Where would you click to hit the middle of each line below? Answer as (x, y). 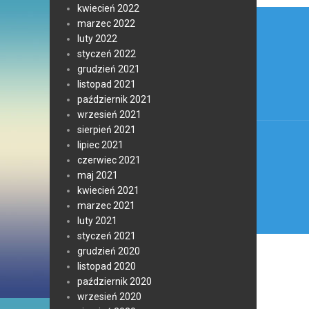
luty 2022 (97, 39)
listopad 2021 (107, 84)
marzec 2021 (106, 206)
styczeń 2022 (107, 54)
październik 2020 (114, 281)
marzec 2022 (106, 23)
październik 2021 (114, 99)
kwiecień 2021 (108, 190)
